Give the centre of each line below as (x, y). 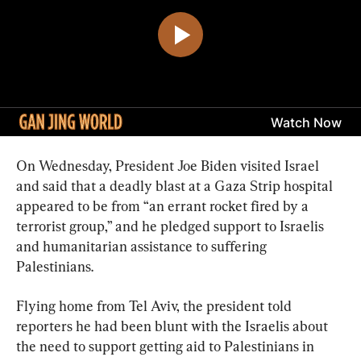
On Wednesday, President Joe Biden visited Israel (169, 165)
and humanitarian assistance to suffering (143, 246)
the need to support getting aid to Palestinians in (167, 346)
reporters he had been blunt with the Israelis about (174, 326)
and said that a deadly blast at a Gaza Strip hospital (176, 185)
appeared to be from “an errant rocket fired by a (164, 205)
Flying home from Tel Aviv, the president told (156, 305)
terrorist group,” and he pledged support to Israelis (172, 226)
